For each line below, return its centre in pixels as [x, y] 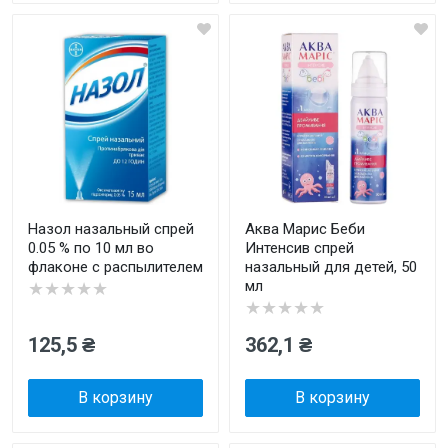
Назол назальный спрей [111, 229]
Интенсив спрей [299, 248]
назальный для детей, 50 [331, 267]
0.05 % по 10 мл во [91, 248]
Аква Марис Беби [305, 229]
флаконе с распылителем [115, 267]
